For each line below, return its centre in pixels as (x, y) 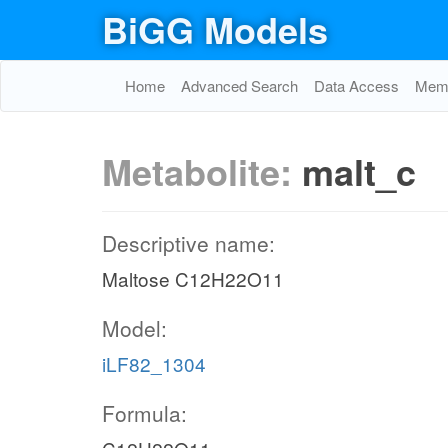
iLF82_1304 (154, 363)
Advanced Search (239, 85)
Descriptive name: (188, 243)
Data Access (356, 85)
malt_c (359, 171)
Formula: (144, 413)
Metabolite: (202, 171)
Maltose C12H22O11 (193, 278)
